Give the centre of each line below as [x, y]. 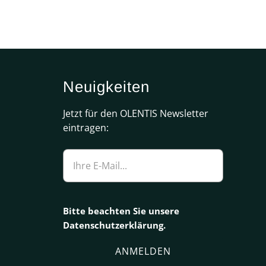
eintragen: [86, 128]
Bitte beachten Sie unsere [121, 211]
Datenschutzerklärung [113, 225]
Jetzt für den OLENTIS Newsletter [136, 114]
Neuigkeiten [106, 87]
